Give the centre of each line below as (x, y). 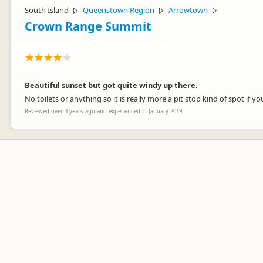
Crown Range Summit (88, 26)
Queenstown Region (119, 10)
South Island (47, 10)
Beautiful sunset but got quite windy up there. (111, 85)
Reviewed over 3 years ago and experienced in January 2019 (103, 111)
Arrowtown (188, 10)
